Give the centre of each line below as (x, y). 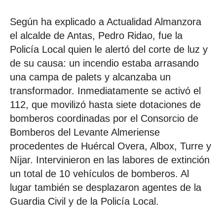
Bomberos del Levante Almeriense (85, 132)
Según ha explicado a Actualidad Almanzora (106, 21)
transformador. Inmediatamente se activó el (105, 91)
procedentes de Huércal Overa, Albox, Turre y (110, 146)
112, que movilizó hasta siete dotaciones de (105, 104)
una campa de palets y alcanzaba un (90, 77)
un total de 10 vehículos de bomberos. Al (99, 173)
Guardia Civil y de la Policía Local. (84, 201)
